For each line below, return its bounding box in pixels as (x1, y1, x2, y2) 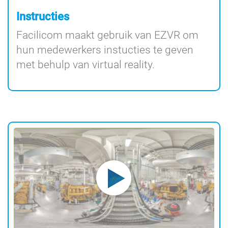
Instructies (16, 10, 69, 23)
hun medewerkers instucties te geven (16, 43, 193, 56)
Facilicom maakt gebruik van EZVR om (16, 28, 198, 41)
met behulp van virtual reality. (16, 58, 155, 71)
